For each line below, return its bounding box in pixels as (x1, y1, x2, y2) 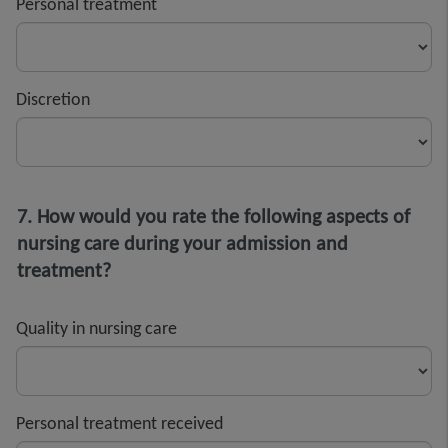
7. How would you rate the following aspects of (17, 203, 410, 228)
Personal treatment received (16, 411, 223, 434)
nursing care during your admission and (17, 230, 348, 255)
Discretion (16, 87, 90, 110)
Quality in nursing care (16, 316, 177, 339)
